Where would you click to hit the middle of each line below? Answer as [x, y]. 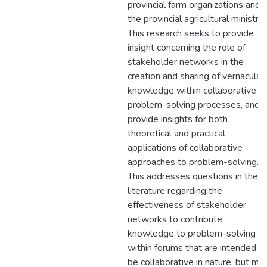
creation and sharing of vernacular [196, 76]
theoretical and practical [176, 133]
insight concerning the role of [187, 48]
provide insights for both [178, 119]
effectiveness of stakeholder [187, 205]
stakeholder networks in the [186, 62]
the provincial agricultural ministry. [196, 19]
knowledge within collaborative [192, 91]
